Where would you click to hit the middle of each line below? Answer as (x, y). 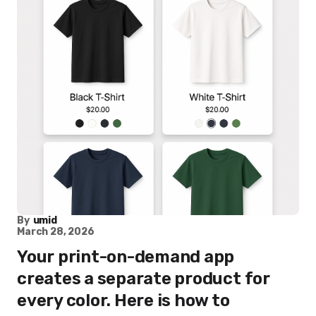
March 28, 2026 (56, 232)
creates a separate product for (144, 279)
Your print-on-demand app (126, 257)
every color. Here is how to (123, 300)
